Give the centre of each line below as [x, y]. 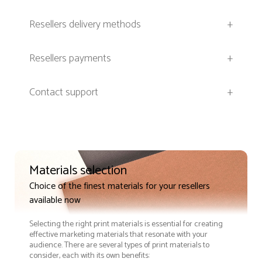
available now [55, 200]
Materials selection [78, 170]
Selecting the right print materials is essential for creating [126, 224]
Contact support [64, 93]
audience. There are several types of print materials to [119, 245]
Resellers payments [70, 59]
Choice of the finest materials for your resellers [120, 186]
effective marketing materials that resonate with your [118, 235]
